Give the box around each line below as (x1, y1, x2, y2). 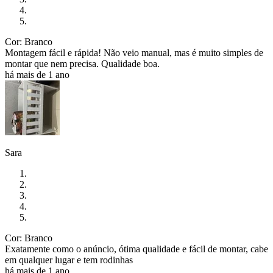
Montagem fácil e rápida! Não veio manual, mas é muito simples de (5, 48, 263, 58)
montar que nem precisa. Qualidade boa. (5, 58, 162, 69)
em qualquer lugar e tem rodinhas (5, 255, 135, 266)
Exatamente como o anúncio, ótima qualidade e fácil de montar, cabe (5, 244, 268, 255)
